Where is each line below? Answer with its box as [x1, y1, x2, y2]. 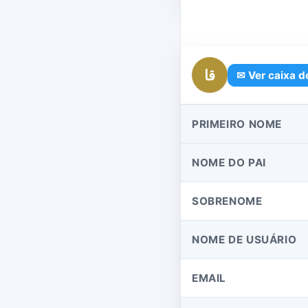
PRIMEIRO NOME [192, 118, 282, 131]
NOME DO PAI [192, 156, 266, 169]
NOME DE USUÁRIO [192, 233, 297, 246]
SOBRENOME [192, 195, 263, 208]
